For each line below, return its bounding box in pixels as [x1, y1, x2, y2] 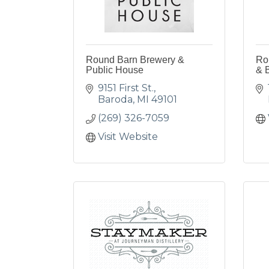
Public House [86, 65, 144, 75]
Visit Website [98, 131, 158, 142]
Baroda [98, 94, 133, 105]
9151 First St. [98, 82, 154, 94]
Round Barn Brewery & [86, 55, 184, 65]
